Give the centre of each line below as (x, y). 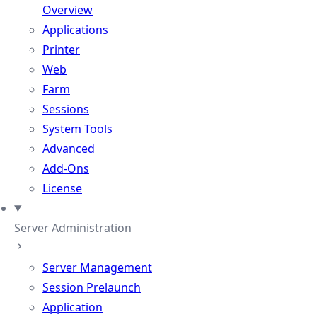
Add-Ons (66, 168)
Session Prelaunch (92, 287)
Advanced (69, 149)
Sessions (66, 109)
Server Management (97, 267)
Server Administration (73, 228)
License (62, 188)
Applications (75, 30)
